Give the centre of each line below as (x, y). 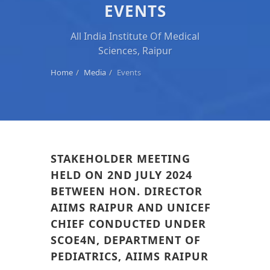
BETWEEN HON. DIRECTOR (127, 191)
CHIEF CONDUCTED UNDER (128, 224)
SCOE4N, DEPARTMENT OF (126, 240)
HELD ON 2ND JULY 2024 (121, 175)
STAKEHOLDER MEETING (121, 159)
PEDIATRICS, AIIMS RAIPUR (130, 256)
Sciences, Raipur (135, 51)
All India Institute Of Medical (135, 36)
